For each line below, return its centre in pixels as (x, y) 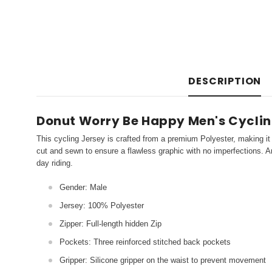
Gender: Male (83, 187)
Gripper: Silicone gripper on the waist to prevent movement (163, 260)
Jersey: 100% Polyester (102, 205)
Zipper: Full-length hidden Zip (110, 223)
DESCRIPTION (225, 81)
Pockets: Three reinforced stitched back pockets (145, 242)
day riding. (55, 163)
